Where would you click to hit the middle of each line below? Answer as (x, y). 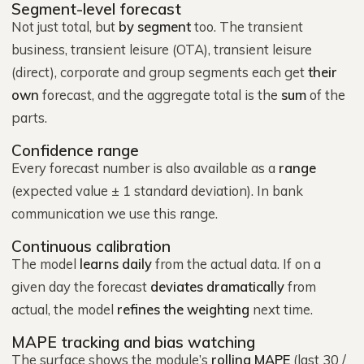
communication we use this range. (115, 213)
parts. (29, 117)
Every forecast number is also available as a (145, 168)
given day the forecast (81, 286)
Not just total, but (65, 26)
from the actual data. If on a (236, 264)
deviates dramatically (217, 286)
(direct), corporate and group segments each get (160, 72)
